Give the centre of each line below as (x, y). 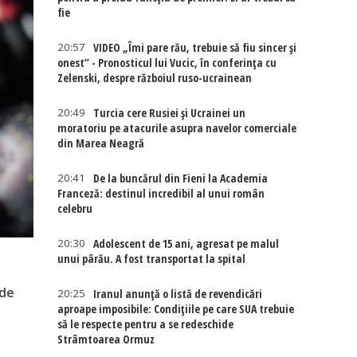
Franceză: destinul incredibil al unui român (161, 193)
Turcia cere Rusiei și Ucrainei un (170, 113)
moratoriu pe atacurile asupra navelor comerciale (177, 128)
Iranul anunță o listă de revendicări (178, 294)
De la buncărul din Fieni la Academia (181, 178)
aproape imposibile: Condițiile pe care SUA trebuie (176, 309)
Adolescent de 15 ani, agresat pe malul (186, 243)
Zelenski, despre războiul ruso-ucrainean (155, 78)
